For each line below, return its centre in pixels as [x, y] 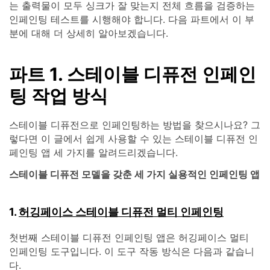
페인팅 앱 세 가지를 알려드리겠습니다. [93, 153]
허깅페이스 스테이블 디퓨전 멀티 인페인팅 [121, 212]
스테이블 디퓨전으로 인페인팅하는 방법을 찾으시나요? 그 [135, 125]
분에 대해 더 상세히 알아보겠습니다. [89, 33]
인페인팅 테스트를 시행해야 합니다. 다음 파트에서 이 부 [132, 19]
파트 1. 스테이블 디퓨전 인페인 [133, 74]
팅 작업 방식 [58, 96]
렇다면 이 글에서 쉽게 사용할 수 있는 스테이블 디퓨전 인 [133, 139]
